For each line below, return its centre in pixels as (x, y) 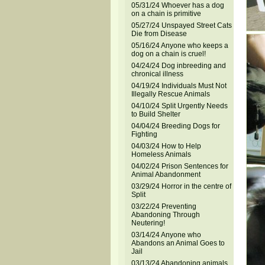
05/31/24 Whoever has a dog (177, 5)
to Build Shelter (156, 114)
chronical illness (157, 74)
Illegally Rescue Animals (170, 94)
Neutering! (148, 223)
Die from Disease (159, 34)
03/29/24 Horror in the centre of (181, 186)
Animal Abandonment (166, 174)
